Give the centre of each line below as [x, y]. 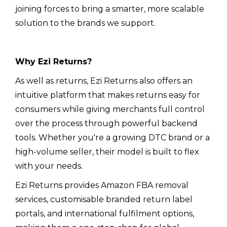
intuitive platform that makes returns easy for [108, 95]
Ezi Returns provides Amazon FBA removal [102, 185]
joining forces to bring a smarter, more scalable [110, 9]
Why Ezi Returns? [53, 61]
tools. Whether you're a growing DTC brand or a [112, 137]
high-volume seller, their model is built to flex [107, 152]
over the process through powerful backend [106, 123]
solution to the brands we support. [85, 23]
